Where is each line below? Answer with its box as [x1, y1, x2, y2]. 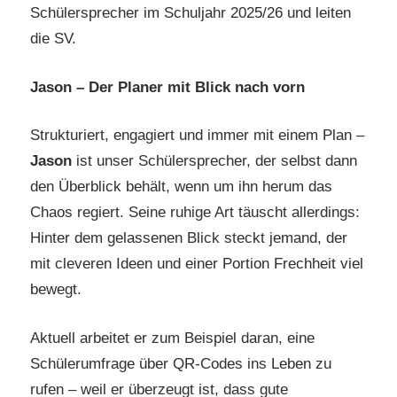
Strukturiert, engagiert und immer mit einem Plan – [30, 127, 364, 144]
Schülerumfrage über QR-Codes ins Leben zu [30, 354, 331, 372]
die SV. [30, 30, 76, 48]
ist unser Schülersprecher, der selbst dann [72, 152, 357, 170]
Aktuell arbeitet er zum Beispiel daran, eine [30, 329, 315, 346]
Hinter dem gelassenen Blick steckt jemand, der [30, 230, 347, 247]
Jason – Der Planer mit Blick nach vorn [30, 78, 305, 96]
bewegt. [30, 281, 82, 299]
